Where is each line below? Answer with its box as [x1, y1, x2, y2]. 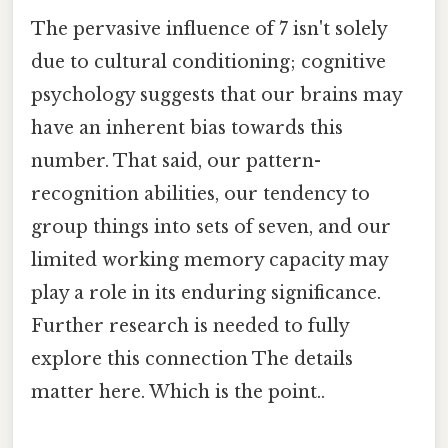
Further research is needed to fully [31, 315, 349, 338]
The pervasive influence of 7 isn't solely [31, 18, 387, 41]
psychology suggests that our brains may [31, 84, 402, 107]
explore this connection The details [31, 348, 353, 371]
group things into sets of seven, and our [31, 216, 391, 239]
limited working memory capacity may [31, 249, 388, 272]
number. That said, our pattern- [31, 150, 321, 173]
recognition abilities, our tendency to [31, 183, 370, 206]
